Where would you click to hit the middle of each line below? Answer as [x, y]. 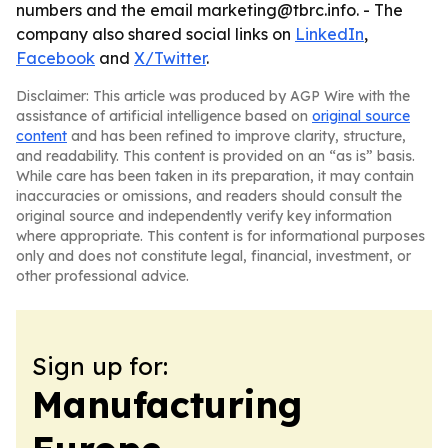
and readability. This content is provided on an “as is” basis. [215, 156]
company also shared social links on [155, 34]
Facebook [55, 58]
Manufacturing [167, 404]
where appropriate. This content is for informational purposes [220, 236]
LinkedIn [329, 34]
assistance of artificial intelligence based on [164, 116]
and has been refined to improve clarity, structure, [236, 136]
